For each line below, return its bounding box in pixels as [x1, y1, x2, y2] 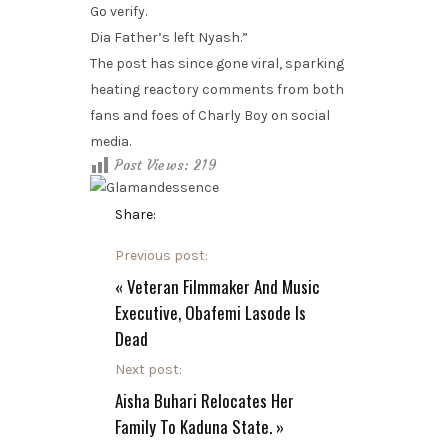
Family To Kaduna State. [115, 414, 272, 440]
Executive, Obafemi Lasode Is [115, 300, 306, 326]
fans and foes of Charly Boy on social [90, 106, 330, 124]
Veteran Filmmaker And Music [127, 274, 320, 300]
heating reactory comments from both [90, 80, 344, 98]
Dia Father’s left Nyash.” [90, 28, 248, 46]
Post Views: [114, 155, 190, 174]
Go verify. [90, 2, 147, 20]
